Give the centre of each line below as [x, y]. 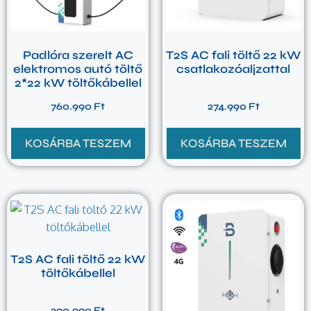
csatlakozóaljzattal [233, 69]
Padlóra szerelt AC [78, 56]
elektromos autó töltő [78, 69]
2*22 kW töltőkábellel [78, 83]
